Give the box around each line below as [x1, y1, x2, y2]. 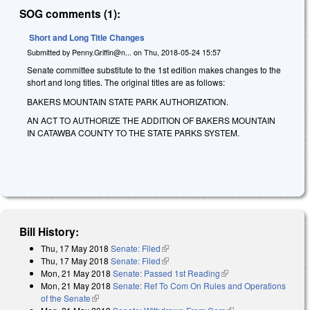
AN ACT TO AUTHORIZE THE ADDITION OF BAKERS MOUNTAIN [27, 114, 275, 127]
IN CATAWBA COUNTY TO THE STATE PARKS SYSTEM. [27, 127, 239, 139]
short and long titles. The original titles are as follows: [27, 76, 225, 89]
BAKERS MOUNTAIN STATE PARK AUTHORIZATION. [27, 95, 228, 107]
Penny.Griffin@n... [72, 46, 131, 57]
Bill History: [19, 224, 80, 239]
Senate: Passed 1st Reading [113, 267, 220, 279]
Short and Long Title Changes [29, 30, 145, 44]
